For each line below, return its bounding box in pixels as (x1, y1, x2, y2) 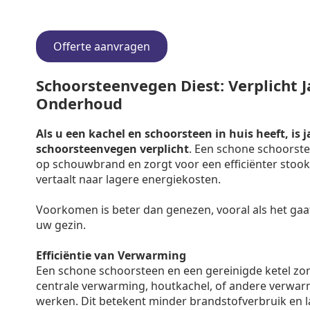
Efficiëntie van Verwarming (36, 248, 186, 263)
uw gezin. (36, 217, 86, 232)
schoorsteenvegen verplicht (36, 141, 189, 156)
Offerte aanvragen (53, 39, 150, 54)
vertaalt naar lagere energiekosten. (36, 172, 221, 187)
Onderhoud (36, 93, 122, 113)
